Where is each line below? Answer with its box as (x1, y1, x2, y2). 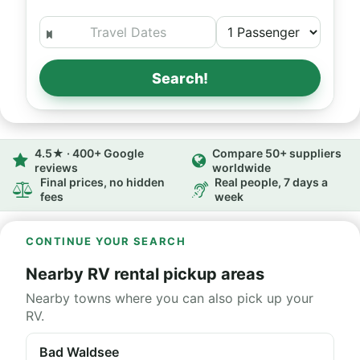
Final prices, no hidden (40, 175, 165, 189)
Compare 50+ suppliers (212, 146, 342, 160)
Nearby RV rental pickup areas (26, 264, 264, 284)
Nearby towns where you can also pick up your (26, 290, 313, 306)
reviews (35, 161, 78, 174)
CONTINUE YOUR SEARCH (26, 235, 186, 247)
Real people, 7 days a (215, 175, 328, 189)
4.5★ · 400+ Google (35, 146, 144, 160)
